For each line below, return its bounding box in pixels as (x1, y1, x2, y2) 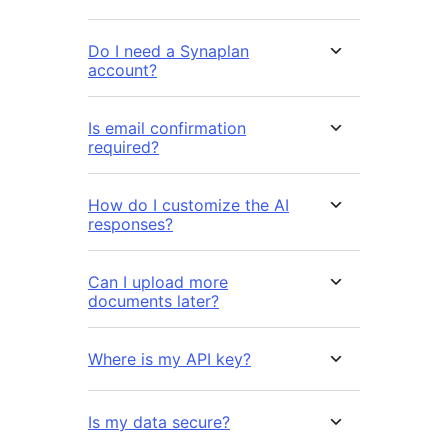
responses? (88, 214, 173, 235)
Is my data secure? (88, 412, 230, 433)
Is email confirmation (88, 118, 246, 139)
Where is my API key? (88, 349, 251, 370)
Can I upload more (88, 272, 228, 293)
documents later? (88, 291, 219, 312)
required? (88, 137, 159, 158)
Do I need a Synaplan (88, 41, 249, 62)
